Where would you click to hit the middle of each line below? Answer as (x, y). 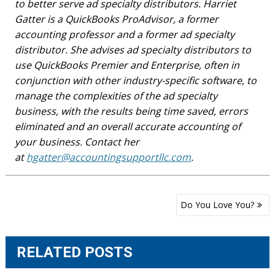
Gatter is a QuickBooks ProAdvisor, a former (117, 19)
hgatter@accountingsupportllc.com (109, 157)
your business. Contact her (77, 142)
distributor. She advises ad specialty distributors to (133, 50)
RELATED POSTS (75, 252)
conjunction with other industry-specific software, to (136, 80)
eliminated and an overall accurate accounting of (128, 126)
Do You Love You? (217, 205)
